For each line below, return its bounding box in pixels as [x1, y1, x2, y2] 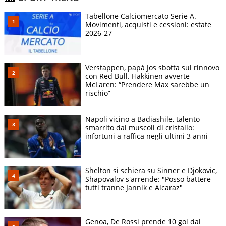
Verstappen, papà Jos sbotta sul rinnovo [85, 63, 219, 73]
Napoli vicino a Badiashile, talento [85, 114, 200, 124]
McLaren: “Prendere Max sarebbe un [85, 80, 209, 90]
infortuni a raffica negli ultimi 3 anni [85, 131, 210, 141]
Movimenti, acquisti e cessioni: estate [85, 20, 211, 30]
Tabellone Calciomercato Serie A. [85, 11, 196, 21]
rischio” [85, 88, 110, 98]
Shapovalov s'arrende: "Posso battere [85, 174, 211, 184]
